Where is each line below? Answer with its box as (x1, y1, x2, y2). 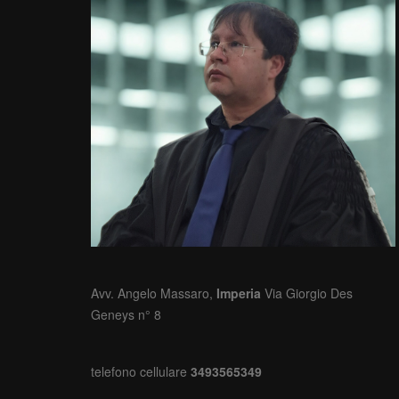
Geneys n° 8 (91, 305, 161, 324)
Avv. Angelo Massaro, (91, 284, 216, 303)
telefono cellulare (91, 362, 191, 381)
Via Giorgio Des (265, 284, 353, 303)
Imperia (216, 284, 265, 303)
